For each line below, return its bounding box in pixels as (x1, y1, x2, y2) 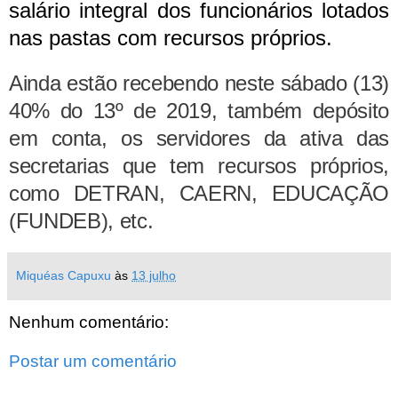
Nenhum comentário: (9, 313, 169, 332)
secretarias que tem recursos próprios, (9, 154, 389, 179)
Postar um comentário (9, 351, 177, 370)
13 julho (131, 268, 176, 283)
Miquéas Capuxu (16, 268, 111, 283)
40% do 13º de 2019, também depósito (9, 99, 389, 123)
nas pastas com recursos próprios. (9, 26, 332, 51)
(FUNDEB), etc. (9, 209, 154, 234)
